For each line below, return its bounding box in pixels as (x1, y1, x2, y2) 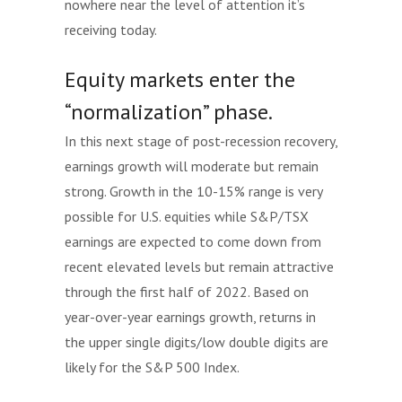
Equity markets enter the (65, 66, 295, 93)
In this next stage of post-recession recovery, (65, 132, 337, 150)
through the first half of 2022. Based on (65, 283, 309, 301)
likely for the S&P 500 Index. (65, 358, 240, 376)
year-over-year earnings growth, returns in (65, 308, 316, 326)
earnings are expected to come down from (65, 232, 321, 250)
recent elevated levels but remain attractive (65, 258, 334, 275)
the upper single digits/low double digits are (65, 333, 328, 351)
